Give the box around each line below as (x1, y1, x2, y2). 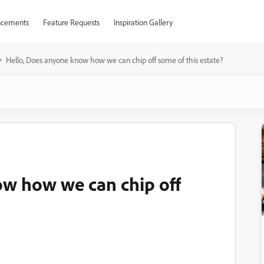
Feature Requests (42, 17, 100, 27)
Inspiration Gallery (113, 17, 173, 27)
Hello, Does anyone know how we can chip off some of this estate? (6, 55, 223, 65)
